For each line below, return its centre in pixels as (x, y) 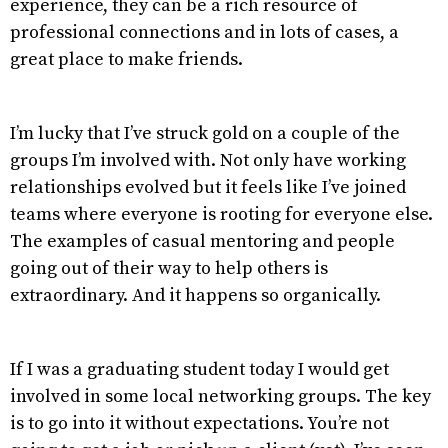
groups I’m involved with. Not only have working (208, 160)
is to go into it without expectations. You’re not (199, 423)
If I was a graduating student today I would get (199, 369)
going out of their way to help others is (169, 268)
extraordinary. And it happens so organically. (197, 295)
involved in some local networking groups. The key (220, 396)
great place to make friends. (128, 59)
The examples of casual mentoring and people (202, 241)
